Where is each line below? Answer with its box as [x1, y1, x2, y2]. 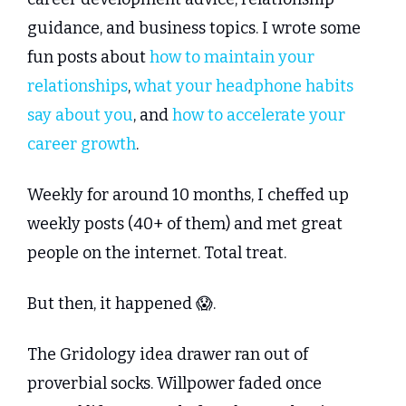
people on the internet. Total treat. [27, 243, 286, 264]
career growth [27, 134, 136, 155]
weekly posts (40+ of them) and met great [27, 214, 343, 235]
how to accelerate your [172, 105, 345, 126]
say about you [27, 105, 133, 126]
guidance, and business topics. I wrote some [27, 18, 361, 39]
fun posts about [27, 47, 150, 68]
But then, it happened [27, 294, 196, 314]
